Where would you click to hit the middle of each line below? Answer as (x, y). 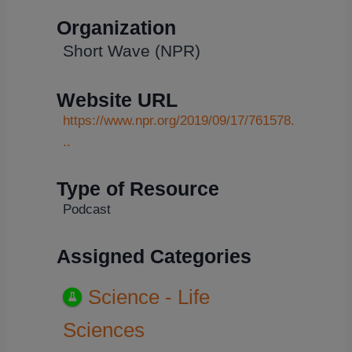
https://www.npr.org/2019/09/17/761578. (179, 121)
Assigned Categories (154, 257)
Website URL (117, 100)
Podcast (87, 210)
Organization (116, 28)
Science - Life (148, 297)
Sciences (104, 330)
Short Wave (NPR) (132, 51)
